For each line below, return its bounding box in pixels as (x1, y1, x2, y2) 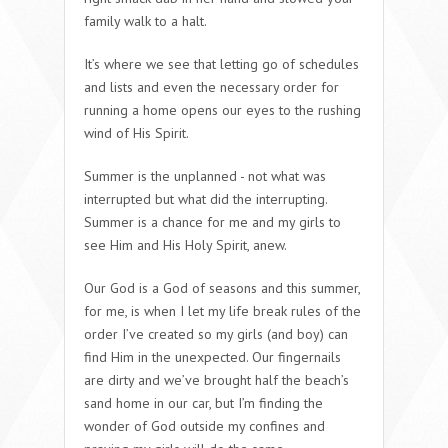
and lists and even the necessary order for (84, 77, 339, 96)
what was (267, 166, 326, 185)
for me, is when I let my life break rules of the (84, 301, 361, 320)
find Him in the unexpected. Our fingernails (84, 347, 341, 366)
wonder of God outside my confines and (84, 416, 325, 435)
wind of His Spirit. (84, 123, 189, 142)
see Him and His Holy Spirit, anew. (84, 235, 287, 254)
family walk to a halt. (84, 11, 207, 30)
